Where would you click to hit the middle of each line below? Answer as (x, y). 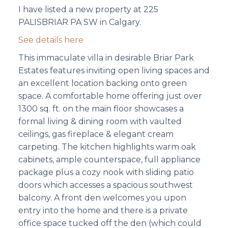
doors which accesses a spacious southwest (105, 185)
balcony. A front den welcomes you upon (102, 198)
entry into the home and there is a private (103, 211)
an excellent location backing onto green (102, 83)
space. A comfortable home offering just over (110, 96)
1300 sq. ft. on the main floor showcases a (101, 109)
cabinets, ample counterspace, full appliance (109, 160)
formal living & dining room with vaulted (100, 122)
